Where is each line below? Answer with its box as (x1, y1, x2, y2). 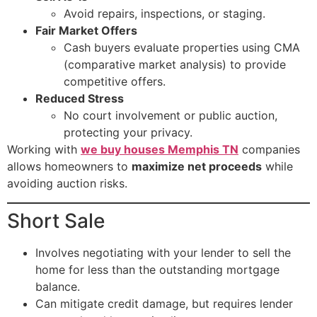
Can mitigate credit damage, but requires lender (35, 296, 293, 311)
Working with (7, 142, 81, 157)
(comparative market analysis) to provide (64, 57, 286, 72)
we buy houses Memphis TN (81, 142, 238, 157)
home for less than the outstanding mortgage (35, 262, 279, 277)
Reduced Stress (35, 91, 124, 106)
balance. (35, 279, 80, 294)
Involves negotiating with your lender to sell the (35, 245, 291, 260)
